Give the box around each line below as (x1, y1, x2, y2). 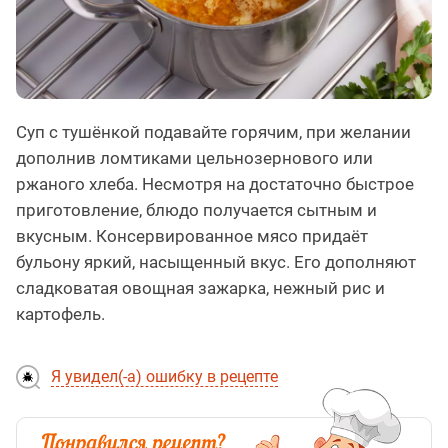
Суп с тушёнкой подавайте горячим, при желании (16, 121, 411, 142)
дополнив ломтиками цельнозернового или (16, 147, 373, 168)
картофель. (16, 303, 105, 324)
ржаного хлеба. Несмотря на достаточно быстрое (16, 173, 414, 194)
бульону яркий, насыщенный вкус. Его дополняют (16, 251, 416, 272)
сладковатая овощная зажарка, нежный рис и (16, 277, 385, 298)
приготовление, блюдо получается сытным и (16, 199, 377, 220)
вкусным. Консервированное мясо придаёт (16, 225, 368, 246)
